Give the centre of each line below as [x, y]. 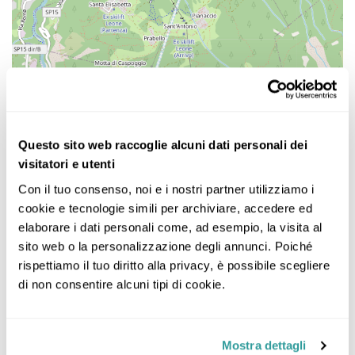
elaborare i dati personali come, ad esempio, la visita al [170, 227]
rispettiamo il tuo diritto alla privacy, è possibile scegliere [174, 265]
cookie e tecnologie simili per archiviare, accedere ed [165, 208]
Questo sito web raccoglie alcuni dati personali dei [163, 145]
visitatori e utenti [67, 164]
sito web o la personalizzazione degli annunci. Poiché [166, 246]
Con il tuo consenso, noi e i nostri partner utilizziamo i [166, 189]
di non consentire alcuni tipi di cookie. [122, 284]
